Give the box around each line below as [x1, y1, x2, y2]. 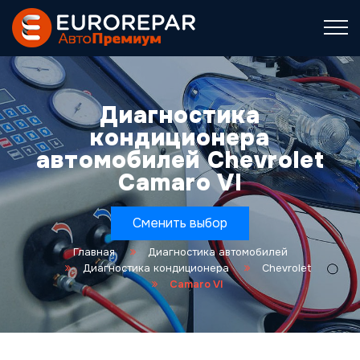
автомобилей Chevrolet [35, 145, 325, 175]
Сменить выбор [133, 215, 227, 231]
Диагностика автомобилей [147, 245, 288, 259]
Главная [72, 245, 115, 259]
